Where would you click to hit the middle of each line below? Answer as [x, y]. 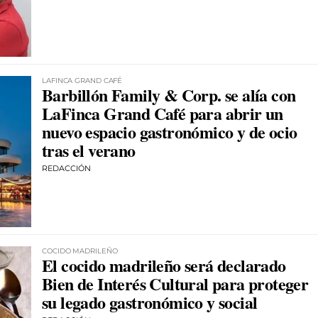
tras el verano [89, 150]
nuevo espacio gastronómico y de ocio [170, 131]
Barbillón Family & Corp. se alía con [169, 94]
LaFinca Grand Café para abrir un [163, 113]
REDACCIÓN [66, 168]
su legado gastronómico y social [150, 302]
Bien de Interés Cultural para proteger [175, 283]
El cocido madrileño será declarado [164, 265]
